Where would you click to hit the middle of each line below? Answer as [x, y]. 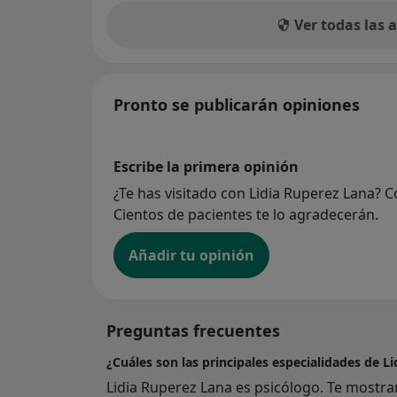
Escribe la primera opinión [206, 167]
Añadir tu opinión [191, 256]
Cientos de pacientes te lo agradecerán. [246, 215]
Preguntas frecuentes [193, 331]
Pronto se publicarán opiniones [237, 105]
